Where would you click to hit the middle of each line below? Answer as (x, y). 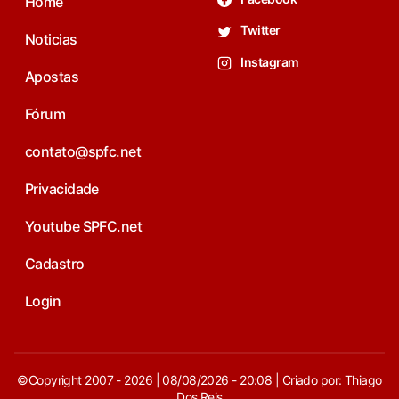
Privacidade (62, 189)
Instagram (269, 61)
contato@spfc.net (83, 152)
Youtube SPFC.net (84, 227)
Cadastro (55, 264)
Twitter (260, 30)
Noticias (51, 40)
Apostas (52, 77)
